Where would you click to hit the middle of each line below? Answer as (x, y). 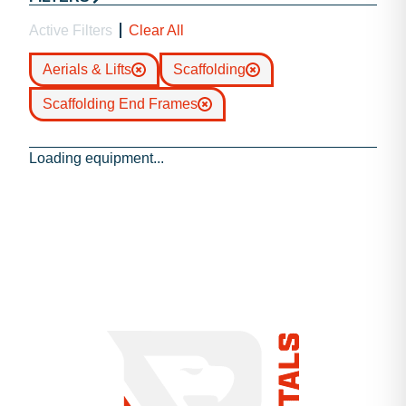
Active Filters (71, 30)
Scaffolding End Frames (120, 104)
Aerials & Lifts (87, 69)
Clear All (156, 30)
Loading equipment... (97, 158)
